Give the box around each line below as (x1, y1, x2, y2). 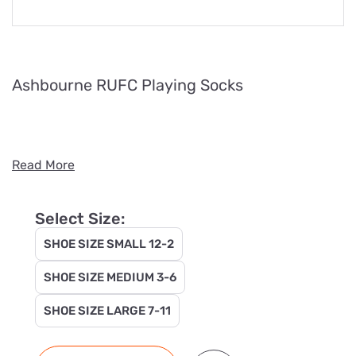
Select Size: (35, 208, 126, 228)
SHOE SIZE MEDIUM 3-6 (44, 269, 176, 284)
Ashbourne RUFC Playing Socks (12, 75, 243, 95)
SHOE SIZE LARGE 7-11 (44, 303, 171, 318)
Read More (12, 157, 75, 172)
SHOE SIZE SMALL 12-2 (44, 236, 174, 251)
